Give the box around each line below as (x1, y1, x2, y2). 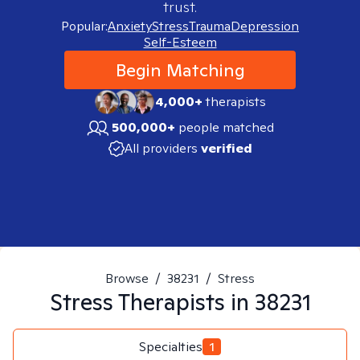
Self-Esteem (143, 34, 217, 51)
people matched (178, 119, 274, 136)
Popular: (61, 18, 108, 35)
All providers (124, 140, 198, 157)
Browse (105, 270, 149, 287)
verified (200, 140, 252, 157)
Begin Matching (115, 59, 245, 81)
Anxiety (108, 18, 152, 35)
